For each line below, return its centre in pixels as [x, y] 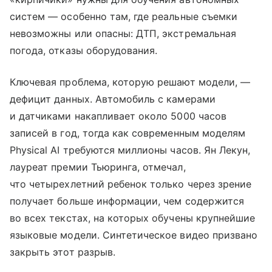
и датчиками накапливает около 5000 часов [118, 116]
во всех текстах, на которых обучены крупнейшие [133, 218]
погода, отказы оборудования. [84, 51]
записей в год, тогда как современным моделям [128, 133]
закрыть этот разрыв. [63, 252]
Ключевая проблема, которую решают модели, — [130, 82]
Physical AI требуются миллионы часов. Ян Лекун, [130, 150]
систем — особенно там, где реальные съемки [124, 17]
